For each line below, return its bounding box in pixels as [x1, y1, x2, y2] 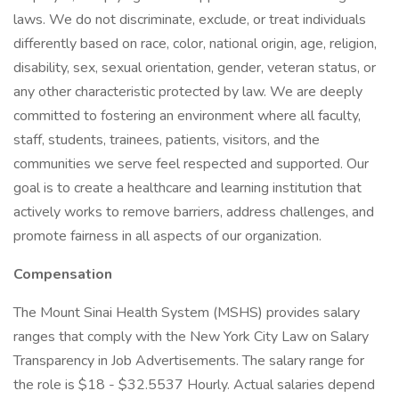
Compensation [13, 265, 112, 284]
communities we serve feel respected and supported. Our [13, 154, 369, 174]
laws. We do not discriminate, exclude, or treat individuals [13, 10, 366, 29]
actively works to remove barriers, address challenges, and [13, 202, 374, 222]
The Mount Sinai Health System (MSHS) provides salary [13, 303, 360, 322]
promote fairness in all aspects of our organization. [13, 226, 322, 246]
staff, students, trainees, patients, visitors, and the [13, 130, 320, 150]
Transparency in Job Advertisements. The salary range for [13, 351, 364, 370]
